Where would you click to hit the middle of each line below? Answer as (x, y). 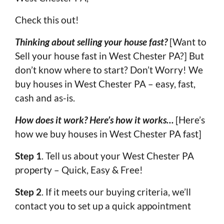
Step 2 (28, 192)
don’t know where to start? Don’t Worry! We (109, 70)
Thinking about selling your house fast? (91, 42)
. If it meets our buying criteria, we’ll (116, 192)
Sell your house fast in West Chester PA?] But (109, 56)
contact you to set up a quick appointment (103, 206)
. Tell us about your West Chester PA (118, 156)
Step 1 (28, 156)
